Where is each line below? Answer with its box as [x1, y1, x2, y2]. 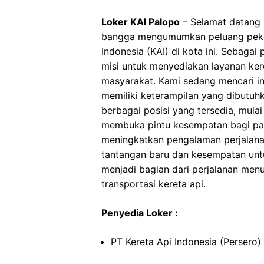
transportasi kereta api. [101, 178, 206, 190]
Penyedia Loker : [101, 207, 178, 219]
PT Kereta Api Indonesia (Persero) [111, 236, 261, 247]
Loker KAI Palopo [101, 16, 180, 28]
